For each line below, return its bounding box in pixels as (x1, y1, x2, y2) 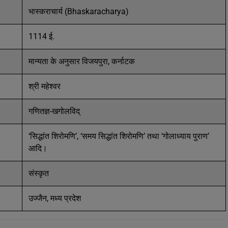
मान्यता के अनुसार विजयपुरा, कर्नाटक (28, 56, 137, 66)
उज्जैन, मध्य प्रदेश (28, 193, 83, 203)
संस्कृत (28, 168, 51, 178)
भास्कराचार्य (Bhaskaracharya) (28, 7, 129, 16)
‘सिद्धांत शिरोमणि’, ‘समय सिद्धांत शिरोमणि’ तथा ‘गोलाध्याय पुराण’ (28, 131, 209, 141)
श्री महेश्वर (28, 81, 61, 91)
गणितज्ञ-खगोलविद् (28, 106, 80, 116)
